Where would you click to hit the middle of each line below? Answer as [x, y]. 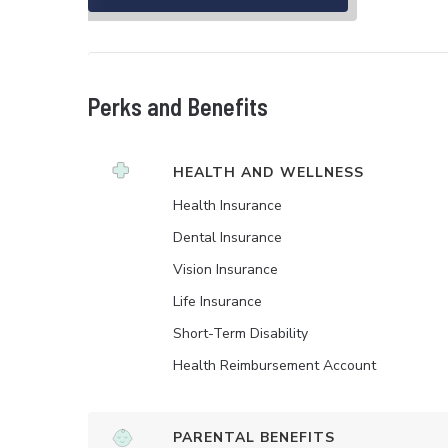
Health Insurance [227, 205]
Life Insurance [217, 301]
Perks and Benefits [178, 106]
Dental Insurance [227, 237]
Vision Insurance [225, 269]
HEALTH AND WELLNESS [268, 172]
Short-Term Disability [241, 333]
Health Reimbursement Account [274, 365]
